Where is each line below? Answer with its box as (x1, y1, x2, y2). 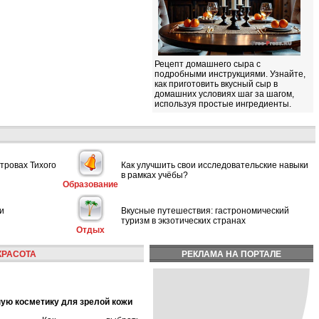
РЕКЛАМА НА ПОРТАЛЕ (182, 249, 281, 259)
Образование (63, 179, 118, 189)
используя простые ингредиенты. (155, 99, 291, 109)
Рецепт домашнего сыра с (155, 59, 261, 69)
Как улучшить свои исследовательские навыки (121, 159, 308, 170)
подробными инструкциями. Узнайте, (155, 69, 305, 79)
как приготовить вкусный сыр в (155, 79, 278, 89)
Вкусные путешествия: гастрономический (121, 205, 289, 216)
